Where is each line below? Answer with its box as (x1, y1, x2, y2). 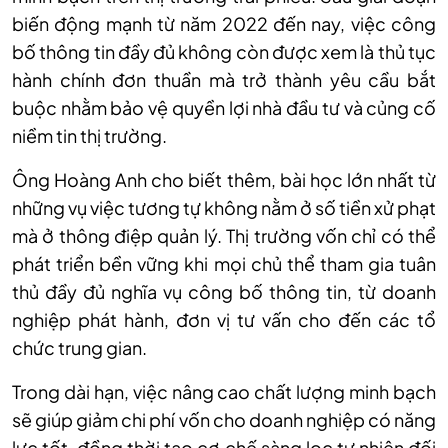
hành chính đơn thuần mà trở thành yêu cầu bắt (12, 68, 436, 92)
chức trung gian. (12, 336, 147, 360)
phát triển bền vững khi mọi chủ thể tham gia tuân (12, 252, 436, 276)
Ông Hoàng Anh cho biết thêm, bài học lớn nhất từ (12, 168, 436, 192)
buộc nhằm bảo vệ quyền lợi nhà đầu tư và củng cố (12, 96, 436, 120)
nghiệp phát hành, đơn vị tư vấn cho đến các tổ (12, 308, 436, 332)
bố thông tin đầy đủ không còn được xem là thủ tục (12, 40, 436, 64)
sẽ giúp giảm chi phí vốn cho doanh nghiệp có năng (12, 408, 436, 432)
